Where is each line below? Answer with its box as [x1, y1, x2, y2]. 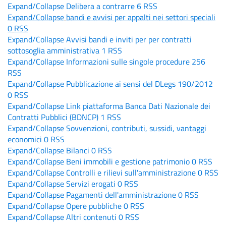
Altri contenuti [66, 210, 117, 223]
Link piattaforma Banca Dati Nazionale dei [66, 99, 210, 112]
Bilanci [66, 144, 89, 156]
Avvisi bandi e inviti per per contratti [66, 33, 192, 45]
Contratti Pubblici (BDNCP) [8, 110, 98, 123]
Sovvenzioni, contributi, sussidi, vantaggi [66, 122, 206, 134]
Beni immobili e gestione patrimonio [66, 155, 190, 167]
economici [8, 133, 42, 145]
